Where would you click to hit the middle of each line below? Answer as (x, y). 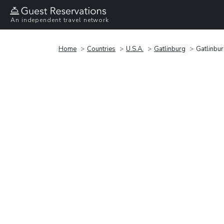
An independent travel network (60, 20)
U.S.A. (135, 49)
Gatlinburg (170, 49)
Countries (101, 49)
